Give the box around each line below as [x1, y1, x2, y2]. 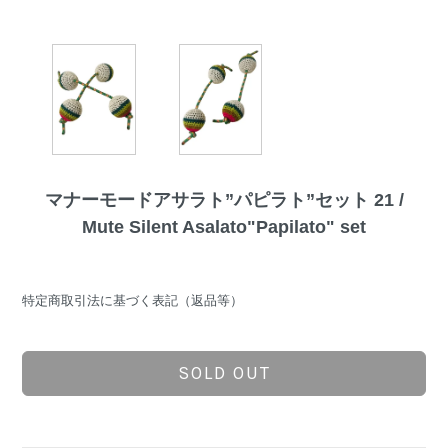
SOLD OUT [177, 362, 271, 385]
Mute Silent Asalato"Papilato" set [82, 217, 366, 238]
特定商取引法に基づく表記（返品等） [22, 293, 244, 309]
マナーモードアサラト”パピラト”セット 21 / [44, 190, 404, 211]
